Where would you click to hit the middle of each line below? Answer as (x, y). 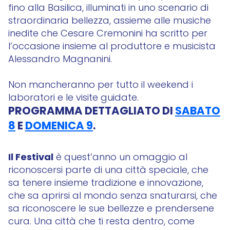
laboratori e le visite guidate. (73, 98)
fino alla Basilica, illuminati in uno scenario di (108, 8)
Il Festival (31, 158)
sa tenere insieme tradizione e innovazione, (106, 184)
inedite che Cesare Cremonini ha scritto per (108, 34)
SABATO (198, 112)
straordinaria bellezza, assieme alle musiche (110, 21)
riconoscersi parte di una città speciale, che (108, 171)
